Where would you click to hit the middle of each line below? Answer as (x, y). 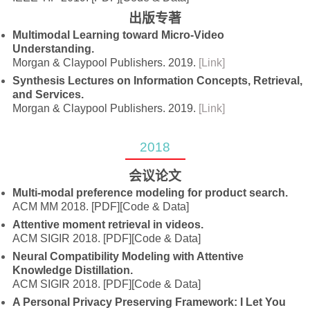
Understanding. (54, 49)
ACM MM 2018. (52, 207)
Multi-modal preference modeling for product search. (151, 193)
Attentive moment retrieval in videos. (108, 225)
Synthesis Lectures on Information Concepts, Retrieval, (158, 81)
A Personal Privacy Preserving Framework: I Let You (149, 302)
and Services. (48, 94)
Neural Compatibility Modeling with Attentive (128, 256)
